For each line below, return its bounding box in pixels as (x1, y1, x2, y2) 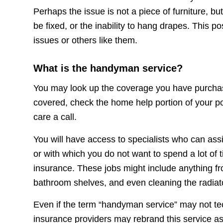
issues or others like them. (33, 35, 137, 46)
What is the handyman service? (33, 63, 183, 74)
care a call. (33, 112, 77, 122)
